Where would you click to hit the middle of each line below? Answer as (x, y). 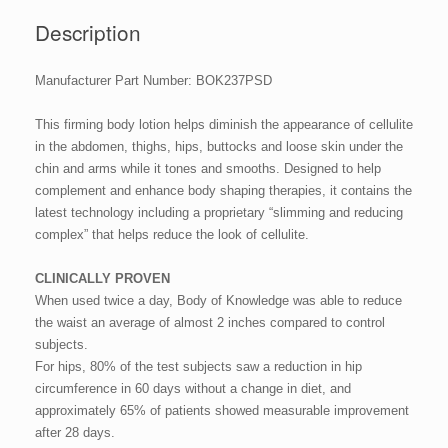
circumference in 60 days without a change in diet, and (193, 388)
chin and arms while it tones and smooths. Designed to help (208, 168)
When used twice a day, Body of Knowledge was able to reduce (218, 300)
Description (88, 31)
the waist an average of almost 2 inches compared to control (210, 322)
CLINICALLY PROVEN (102, 278)
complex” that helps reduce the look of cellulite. (172, 234)
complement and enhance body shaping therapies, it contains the (223, 190)
